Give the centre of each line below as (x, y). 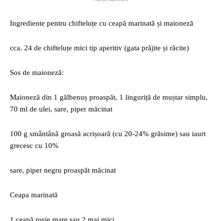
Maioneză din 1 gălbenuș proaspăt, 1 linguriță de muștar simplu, (109, 97)
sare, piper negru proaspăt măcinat (63, 170)
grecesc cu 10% (34, 146)
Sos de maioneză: (37, 73)
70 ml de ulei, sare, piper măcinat (61, 109)
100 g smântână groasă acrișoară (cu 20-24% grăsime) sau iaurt (108, 134)
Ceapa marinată (34, 195)
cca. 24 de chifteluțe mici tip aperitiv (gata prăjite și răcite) (99, 48)
